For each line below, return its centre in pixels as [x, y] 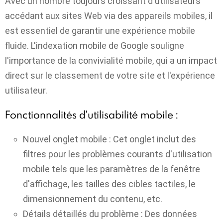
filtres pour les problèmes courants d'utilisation [117, 154]
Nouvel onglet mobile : [67, 139]
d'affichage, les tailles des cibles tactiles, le [109, 184]
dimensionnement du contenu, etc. [93, 199]
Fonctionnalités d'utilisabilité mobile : [91, 115]
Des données [170, 214]
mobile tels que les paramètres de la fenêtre [111, 169]
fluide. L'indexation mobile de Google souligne [95, 45]
